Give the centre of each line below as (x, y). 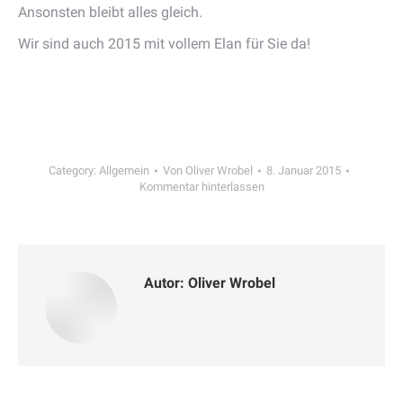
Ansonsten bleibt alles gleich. (110, 12)
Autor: (164, 283)
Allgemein (124, 170)
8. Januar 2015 (304, 170)
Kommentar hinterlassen (201, 187)
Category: (74, 170)
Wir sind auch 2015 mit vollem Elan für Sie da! (164, 44)
